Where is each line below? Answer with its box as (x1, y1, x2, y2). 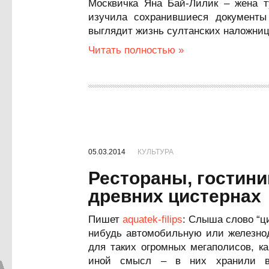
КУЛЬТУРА (138, 148, 174, 156)
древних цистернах (88, 186, 261, 206)
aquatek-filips (122, 214, 183, 225)
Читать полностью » (88, 44, 184, 56)
